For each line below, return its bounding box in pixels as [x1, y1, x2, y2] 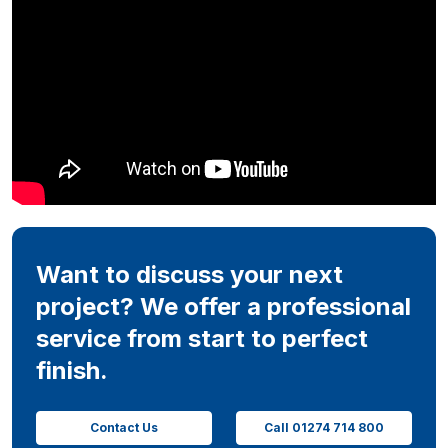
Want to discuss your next [36, 260, 343, 289]
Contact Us [90, 420, 158, 435]
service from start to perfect [36, 324, 368, 353]
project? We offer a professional [36, 292, 411, 321]
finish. [36, 356, 108, 385]
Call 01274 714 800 [264, 420, 384, 435]
